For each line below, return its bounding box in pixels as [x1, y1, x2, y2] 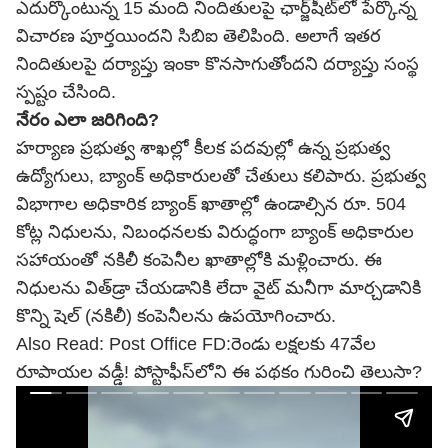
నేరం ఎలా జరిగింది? [16, 110, 164, 130]
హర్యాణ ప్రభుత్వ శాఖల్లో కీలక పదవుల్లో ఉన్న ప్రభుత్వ [16, 138, 390, 158]
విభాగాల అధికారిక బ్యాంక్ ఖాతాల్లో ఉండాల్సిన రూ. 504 [16, 194, 406, 214]
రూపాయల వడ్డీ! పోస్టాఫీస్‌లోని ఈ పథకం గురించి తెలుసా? [16, 362, 422, 382]
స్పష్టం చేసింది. [16, 82, 121, 102]
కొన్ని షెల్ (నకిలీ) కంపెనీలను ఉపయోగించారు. [16, 306, 336, 326]
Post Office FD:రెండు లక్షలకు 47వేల [109, 334, 376, 354]
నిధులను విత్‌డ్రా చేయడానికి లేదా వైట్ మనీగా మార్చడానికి [16, 278, 421, 298]
